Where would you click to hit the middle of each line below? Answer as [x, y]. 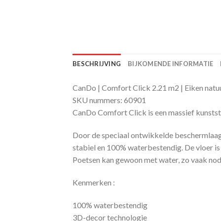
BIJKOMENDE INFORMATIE [171, 64]
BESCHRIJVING [97, 64]
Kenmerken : [94, 182]
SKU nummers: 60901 [109, 100]
